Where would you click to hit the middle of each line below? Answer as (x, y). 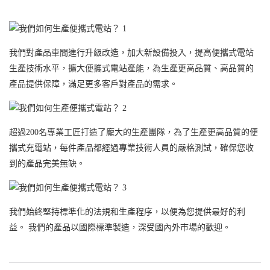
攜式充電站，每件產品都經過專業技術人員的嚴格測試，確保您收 (131, 148)
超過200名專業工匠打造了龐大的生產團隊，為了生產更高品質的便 (133, 133)
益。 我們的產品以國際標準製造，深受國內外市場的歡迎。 (120, 228)
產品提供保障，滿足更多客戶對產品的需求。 (93, 84)
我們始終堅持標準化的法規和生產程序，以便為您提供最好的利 (127, 212)
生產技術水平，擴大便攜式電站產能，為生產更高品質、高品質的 (131, 69)
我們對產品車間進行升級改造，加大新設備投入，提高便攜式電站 (131, 53)
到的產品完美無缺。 (47, 164)
